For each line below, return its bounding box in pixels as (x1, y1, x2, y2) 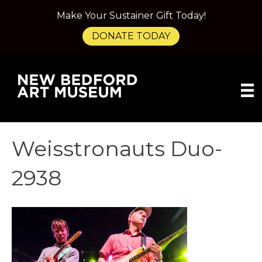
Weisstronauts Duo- (12, 136, 222, 162)
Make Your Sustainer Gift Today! (56, 10, 206, 21)
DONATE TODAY (92, 30, 170, 42)
